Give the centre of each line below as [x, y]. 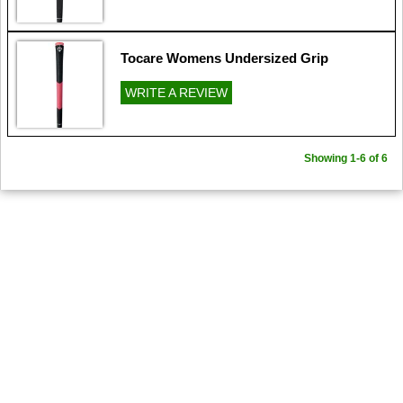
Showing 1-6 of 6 [347, 158]
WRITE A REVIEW [176, 93]
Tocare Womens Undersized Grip [224, 58]
